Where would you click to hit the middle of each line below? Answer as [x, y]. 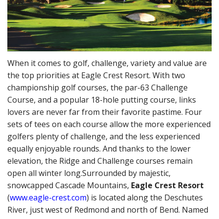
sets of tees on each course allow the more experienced [109, 124]
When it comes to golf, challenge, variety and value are [107, 63]
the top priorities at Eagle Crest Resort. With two [96, 75]
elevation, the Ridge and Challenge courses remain [100, 161]
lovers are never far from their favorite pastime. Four [105, 112]
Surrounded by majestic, [126, 173]
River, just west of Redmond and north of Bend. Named [108, 210]
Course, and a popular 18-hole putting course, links [102, 100]
